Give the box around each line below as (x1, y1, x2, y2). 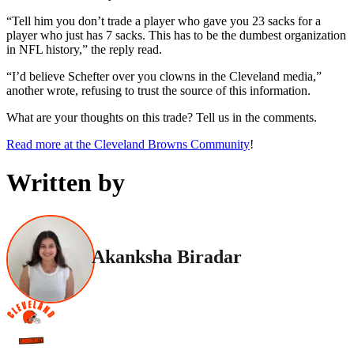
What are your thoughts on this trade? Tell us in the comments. (6, 110, 320, 124)
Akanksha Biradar (92, 247, 242, 268)
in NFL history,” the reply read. (6, 42, 162, 56)
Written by (6, 168, 125, 198)
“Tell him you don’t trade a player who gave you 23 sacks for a (6, 13, 321, 28)
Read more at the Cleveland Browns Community (6, 137, 250, 151)
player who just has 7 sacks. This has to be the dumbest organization (6, 28, 346, 42)
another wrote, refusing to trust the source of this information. (6, 83, 314, 97)
